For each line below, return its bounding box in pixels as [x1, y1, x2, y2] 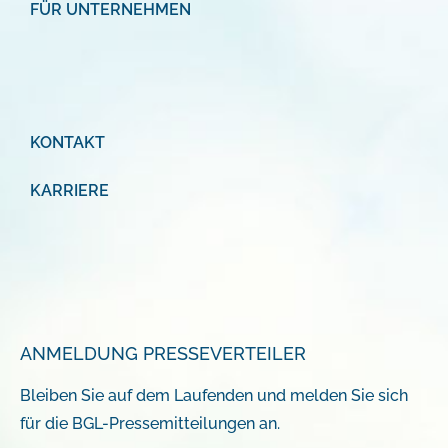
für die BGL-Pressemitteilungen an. [20, 414, 280, 434]
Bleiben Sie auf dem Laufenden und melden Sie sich [20, 386, 408, 406]
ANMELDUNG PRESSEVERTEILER [20, 343, 306, 365]
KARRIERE [30, 181, 109, 201]
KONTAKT [30, 133, 105, 153]
